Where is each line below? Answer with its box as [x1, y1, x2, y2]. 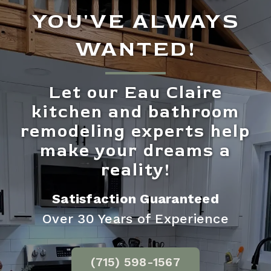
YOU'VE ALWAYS [31, 7, 240, 35]
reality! [100, 160, 171, 181]
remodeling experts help [21, 121, 250, 143]
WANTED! [74, 35, 197, 63]
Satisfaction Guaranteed [52, 191, 219, 207]
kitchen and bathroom [31, 102, 240, 123]
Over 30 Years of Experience [42, 211, 229, 227]
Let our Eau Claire [48, 82, 223, 104]
